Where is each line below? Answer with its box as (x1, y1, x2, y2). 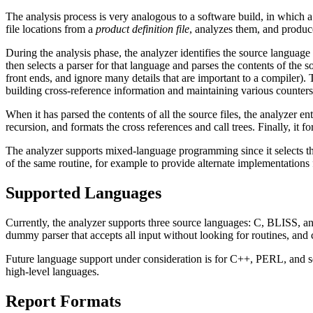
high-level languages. (6, 265, 99, 277)
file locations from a (6, 22, 96, 35)
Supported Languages (6, 183, 161, 202)
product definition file (96, 22, 189, 35)
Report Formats (6, 291, 121, 310)
